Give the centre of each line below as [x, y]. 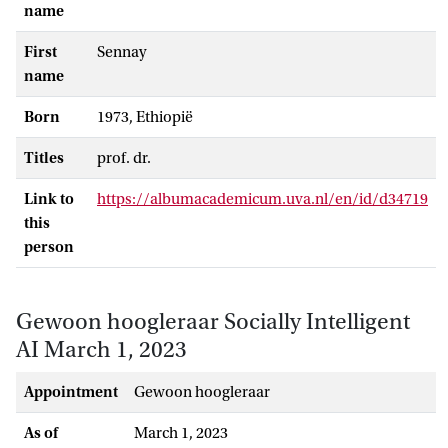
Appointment [71, 391]
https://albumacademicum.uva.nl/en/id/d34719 [262, 198]
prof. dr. [124, 157]
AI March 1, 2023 [101, 349]
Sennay [122, 51]
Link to [49, 198]
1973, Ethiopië [145, 116]
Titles [44, 157]
